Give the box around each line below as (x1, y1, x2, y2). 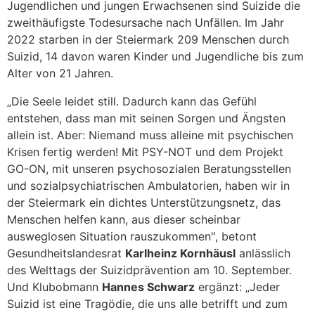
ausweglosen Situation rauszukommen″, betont (7, 229, 257, 244)
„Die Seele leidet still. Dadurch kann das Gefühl (7, 94, 257, 109)
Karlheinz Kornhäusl (125, 246, 236, 261)
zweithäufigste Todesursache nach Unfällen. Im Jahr (7, 15, 284, 30)
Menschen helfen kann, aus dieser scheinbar (7, 212, 240, 227)
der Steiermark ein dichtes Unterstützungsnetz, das (7, 195, 281, 210)
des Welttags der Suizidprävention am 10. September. (7, 263, 292, 278)
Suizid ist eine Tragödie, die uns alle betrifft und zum (7, 297, 288, 311)
